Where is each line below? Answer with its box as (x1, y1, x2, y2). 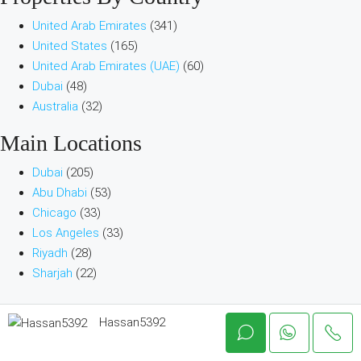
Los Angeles (32, 226, 99, 241)
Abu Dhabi (32, 185, 87, 201)
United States (32, 39, 107, 54)
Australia (32, 99, 78, 114)
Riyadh (32, 246, 68, 261)
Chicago (32, 205, 77, 221)
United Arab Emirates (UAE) (32, 59, 180, 74)
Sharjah (32, 266, 73, 281)
